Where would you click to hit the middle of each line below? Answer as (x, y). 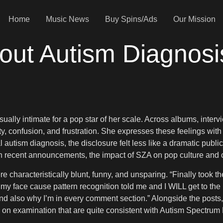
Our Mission (194, 19)
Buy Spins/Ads (131, 19)
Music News (67, 19)
